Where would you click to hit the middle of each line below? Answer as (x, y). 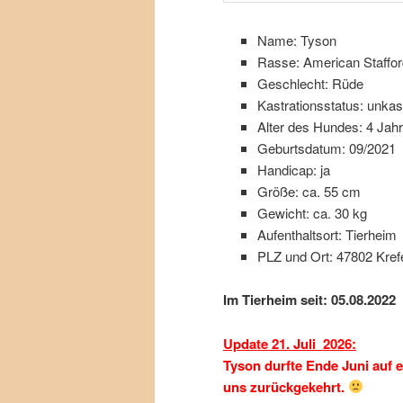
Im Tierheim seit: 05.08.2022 (309, 300)
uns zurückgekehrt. (286, 386)
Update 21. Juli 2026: (290, 343)
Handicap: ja (293, 170)
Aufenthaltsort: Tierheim (327, 235)
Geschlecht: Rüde (310, 84)
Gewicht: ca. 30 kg (312, 213)
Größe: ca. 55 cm (309, 192)
